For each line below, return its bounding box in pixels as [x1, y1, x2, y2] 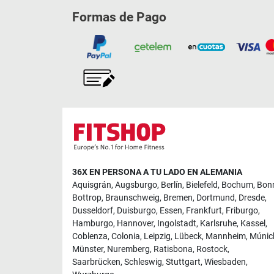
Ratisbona [154, 244, 193, 255]
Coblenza [72, 231, 108, 242]
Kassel [240, 218, 265, 229]
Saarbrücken [72, 257, 120, 268]
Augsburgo [115, 180, 157, 191]
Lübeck [174, 231, 202, 242]
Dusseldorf [72, 206, 113, 217]
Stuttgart [166, 257, 201, 268]
